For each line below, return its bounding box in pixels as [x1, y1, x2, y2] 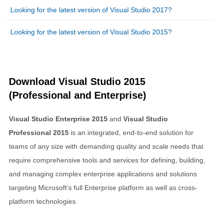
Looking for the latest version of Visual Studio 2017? [10, 5, 172, 14]
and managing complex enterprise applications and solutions [9, 169, 197, 178]
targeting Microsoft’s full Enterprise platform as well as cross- [9, 183, 197, 192]
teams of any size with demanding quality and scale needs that [9, 142, 203, 150]
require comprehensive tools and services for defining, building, [9, 156, 205, 164]
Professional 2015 [9, 128, 69, 137]
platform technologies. [9, 197, 78, 205]
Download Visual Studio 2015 [9, 76, 145, 87]
